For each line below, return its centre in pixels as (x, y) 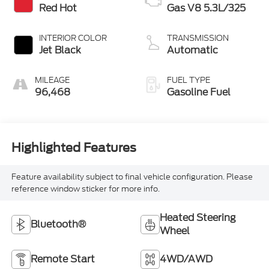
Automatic (192, 50)
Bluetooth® (58, 225)
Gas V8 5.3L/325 (206, 8)
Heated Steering (198, 218)
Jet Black (60, 50)
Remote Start (62, 259)
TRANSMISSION (198, 38)
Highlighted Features (74, 147)
